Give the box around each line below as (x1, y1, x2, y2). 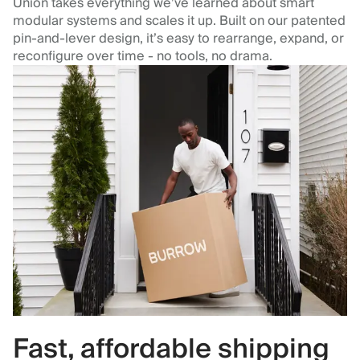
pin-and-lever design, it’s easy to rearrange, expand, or (13, 27, 344, 51)
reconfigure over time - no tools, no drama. (13, 45, 272, 68)
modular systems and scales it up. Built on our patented (13, 10, 346, 33)
